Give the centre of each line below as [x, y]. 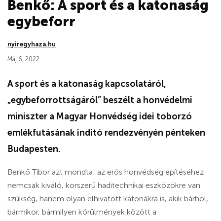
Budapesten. [34, 149]
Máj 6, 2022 [23, 59]
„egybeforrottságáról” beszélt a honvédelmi [100, 100]
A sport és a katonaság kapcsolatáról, [87, 84]
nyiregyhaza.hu [32, 44]
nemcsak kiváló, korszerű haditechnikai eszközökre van [104, 185]
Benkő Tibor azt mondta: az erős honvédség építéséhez [106, 172]
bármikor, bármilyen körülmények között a [82, 212]
